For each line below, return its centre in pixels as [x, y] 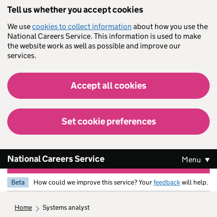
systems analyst [68, 207]
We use [20, 26]
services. [22, 55]
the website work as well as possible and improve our [94, 46]
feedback [167, 182]
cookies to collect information [82, 26]
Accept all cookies [108, 85]
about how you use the [170, 26]
